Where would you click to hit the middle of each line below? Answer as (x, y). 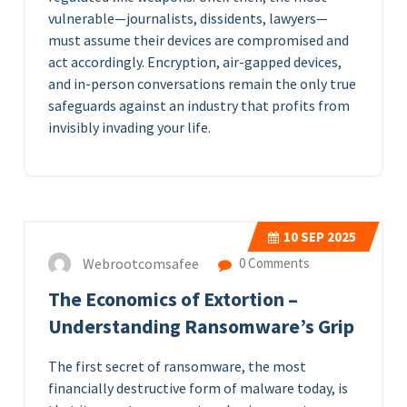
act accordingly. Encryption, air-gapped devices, (195, 62)
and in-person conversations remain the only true (202, 84)
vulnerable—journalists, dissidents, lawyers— (188, 18)
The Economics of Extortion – (173, 299)
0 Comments (273, 263)
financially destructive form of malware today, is (198, 388)
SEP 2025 (327, 237)
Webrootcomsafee (141, 264)
